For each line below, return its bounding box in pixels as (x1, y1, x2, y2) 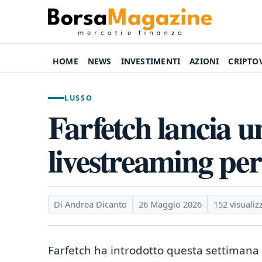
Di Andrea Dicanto (54, 198, 127, 210)
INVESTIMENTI (120, 56, 181, 67)
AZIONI (189, 56, 219, 67)
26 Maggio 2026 (139, 198, 202, 210)
